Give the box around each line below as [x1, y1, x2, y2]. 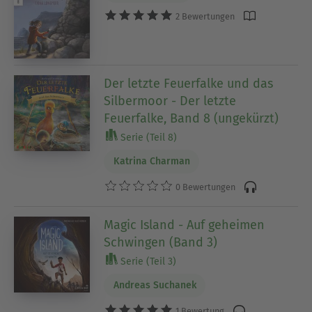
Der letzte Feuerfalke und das [104, 75, 274, 91]
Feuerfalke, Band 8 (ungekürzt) [104, 110, 279, 126]
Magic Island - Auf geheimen [104, 217, 265, 233]
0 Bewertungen [173, 182, 236, 193]
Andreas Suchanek [113, 279, 196, 292]
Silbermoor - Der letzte [104, 93, 237, 109]
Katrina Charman [113, 155, 190, 168]
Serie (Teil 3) [118, 255, 177, 267]
